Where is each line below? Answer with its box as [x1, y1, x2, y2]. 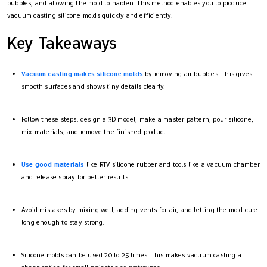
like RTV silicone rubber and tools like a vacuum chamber [84, 159, 260, 169]
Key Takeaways [7, 30, 117, 54]
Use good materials [21, 159, 85, 169]
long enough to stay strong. [21, 217, 105, 227]
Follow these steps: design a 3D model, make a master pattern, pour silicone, [21, 114, 254, 124]
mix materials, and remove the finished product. [21, 126, 168, 136]
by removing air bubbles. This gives [143, 69, 253, 79]
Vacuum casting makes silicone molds [21, 69, 143, 79]
